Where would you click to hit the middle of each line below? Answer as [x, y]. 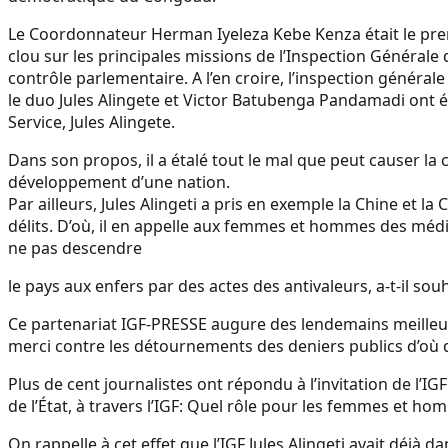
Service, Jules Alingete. [91, 121]
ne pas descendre [75, 247]
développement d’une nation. [119, 181]
